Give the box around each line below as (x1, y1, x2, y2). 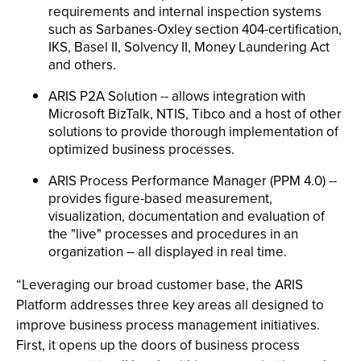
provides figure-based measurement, (48, 189, 272, 209)
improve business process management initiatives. (16, 315, 320, 335)
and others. (48, 55, 116, 75)
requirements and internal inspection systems (48, 2, 322, 22)
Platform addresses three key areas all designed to (16, 295, 324, 315)
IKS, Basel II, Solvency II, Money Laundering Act (48, 37, 330, 57)
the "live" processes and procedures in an (48, 224, 298, 244)
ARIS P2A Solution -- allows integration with (48, 86, 305, 106)
